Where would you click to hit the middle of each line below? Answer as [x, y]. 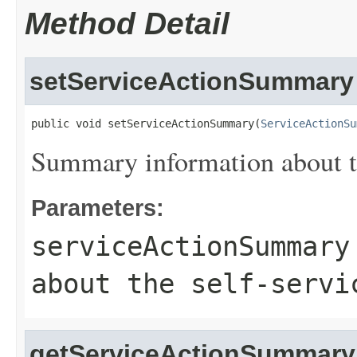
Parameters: [98, 208]
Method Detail [127, 24]
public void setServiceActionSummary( [146, 124]
